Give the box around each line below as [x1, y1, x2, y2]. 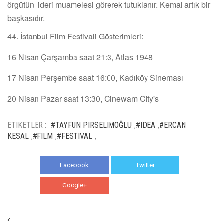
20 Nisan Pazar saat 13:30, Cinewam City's [7, 92, 159, 104]
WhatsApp [130, 181, 161, 189]
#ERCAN [159, 120, 186, 130]
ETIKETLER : [7, 120, 46, 130]
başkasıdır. [7, 12, 45, 24]
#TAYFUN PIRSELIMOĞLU [51, 120, 132, 130]
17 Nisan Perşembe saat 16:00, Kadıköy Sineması [7, 72, 183, 83]
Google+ [62, 181, 87, 189]
